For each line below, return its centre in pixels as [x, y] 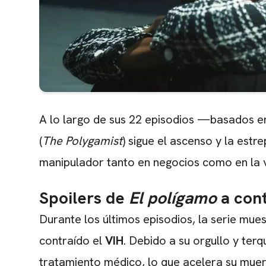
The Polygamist [82, 141]
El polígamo [173, 198]
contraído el [72, 241]
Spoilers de [84, 198]
